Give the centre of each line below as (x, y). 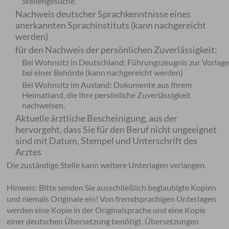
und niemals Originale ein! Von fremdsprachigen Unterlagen (112, 199)
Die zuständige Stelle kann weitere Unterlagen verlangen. (107, 165)
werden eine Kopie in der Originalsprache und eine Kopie (106, 210)
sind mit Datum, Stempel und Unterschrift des (107, 141)
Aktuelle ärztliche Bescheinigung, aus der (97, 118)
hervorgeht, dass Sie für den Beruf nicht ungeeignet (116, 129)
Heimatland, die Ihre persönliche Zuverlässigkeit (107, 95)
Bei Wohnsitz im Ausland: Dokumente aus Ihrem (107, 85)
